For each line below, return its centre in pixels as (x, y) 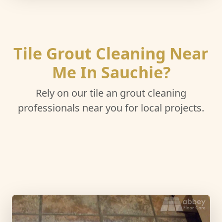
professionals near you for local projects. (111, 108)
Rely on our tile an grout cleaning (111, 93)
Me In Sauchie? (111, 72)
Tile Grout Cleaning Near (111, 53)
